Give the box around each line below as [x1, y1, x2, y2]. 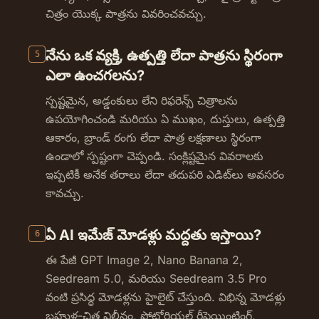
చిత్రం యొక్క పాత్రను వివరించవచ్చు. [46, 6, 206, 21]
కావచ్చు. [46, 186, 84, 200]
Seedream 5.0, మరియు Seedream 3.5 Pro [46, 271, 267, 286]
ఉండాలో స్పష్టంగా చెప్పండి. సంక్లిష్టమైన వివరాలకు [46, 149, 263, 163]
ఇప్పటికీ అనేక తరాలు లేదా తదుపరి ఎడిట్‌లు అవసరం [46, 167, 284, 182]
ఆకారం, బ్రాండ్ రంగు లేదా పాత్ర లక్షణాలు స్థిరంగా [46, 130, 261, 145]
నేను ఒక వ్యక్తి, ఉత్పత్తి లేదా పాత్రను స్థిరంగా [46, 47, 282, 64]
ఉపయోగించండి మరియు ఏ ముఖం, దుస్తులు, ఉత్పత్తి [46, 112, 286, 126]
